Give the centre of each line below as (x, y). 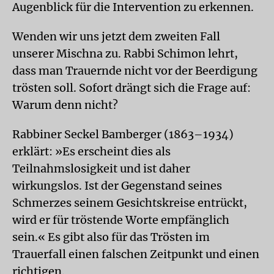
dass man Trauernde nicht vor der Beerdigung (135, 70)
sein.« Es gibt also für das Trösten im (111, 237)
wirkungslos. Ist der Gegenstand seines (117, 185)
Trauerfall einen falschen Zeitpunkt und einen (136, 254)
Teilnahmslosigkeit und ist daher (101, 168)
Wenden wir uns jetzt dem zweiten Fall (116, 36)
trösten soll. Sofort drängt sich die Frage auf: (131, 87)
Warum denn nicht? (65, 105)
